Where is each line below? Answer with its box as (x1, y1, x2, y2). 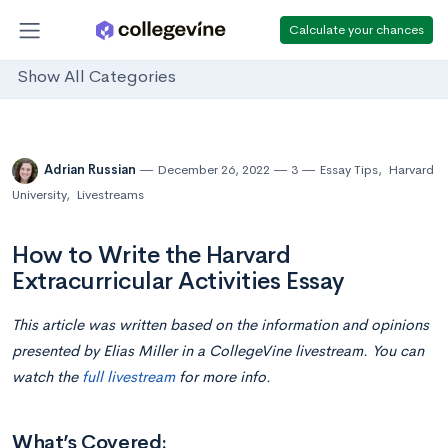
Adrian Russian (44, 161, 139, 179)
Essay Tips (319, 161, 378, 179)
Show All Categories (17, 66, 176, 88)
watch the (12, 367, 82, 386)
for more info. (175, 367, 275, 386)
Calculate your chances (289, 20, 424, 38)
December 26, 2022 (157, 161, 270, 179)
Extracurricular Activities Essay (12, 266, 344, 296)
